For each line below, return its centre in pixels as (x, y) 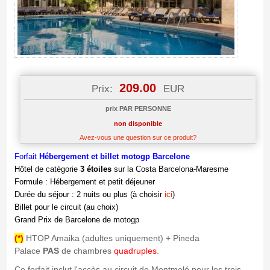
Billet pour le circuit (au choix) (66, 207)
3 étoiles (96, 169)
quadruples (135, 251)
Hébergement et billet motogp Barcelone (114, 157)
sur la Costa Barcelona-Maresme (170, 169)
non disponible (138, 124)
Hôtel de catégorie (47, 169)
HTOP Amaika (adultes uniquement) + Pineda (111, 238)
